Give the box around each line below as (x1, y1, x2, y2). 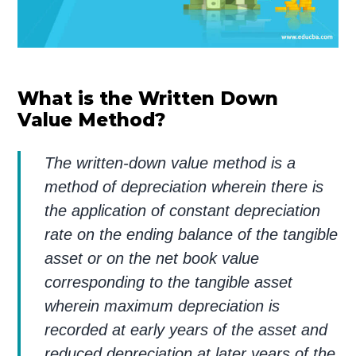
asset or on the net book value (44, 249, 260, 267)
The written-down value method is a (44, 153, 296, 172)
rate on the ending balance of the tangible (44, 225, 339, 243)
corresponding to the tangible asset (44, 273, 293, 291)
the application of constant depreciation (44, 201, 321, 219)
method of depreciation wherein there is (44, 177, 324, 195)
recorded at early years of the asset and (44, 320, 328, 339)
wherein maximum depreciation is (44, 296, 281, 315)
